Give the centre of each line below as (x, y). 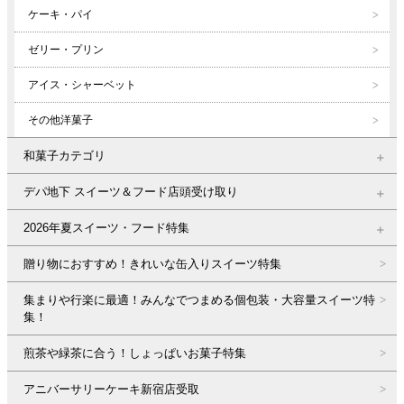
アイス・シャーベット (82, 84)
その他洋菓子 (60, 119)
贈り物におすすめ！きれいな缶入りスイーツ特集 (152, 263)
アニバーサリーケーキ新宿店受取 (111, 389)
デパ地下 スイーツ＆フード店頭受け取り (131, 191)
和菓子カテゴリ (64, 155)
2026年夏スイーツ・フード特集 (106, 227)
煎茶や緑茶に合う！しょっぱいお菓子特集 (135, 353)
